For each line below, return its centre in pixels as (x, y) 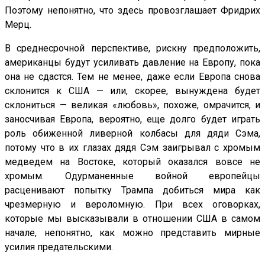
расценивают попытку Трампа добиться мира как (132, 190)
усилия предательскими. (59, 247)
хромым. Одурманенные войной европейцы (132, 176)
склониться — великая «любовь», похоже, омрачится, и (132, 105)
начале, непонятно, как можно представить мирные (132, 233)
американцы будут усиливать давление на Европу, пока (132, 63)
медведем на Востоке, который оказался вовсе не (132, 162)
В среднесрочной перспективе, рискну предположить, (132, 49)
